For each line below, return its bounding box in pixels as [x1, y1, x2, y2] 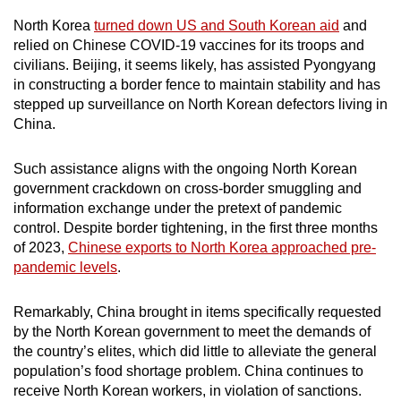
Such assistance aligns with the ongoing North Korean [13, 161, 357, 176]
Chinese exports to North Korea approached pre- [68, 240, 376, 255]
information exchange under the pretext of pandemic [13, 200, 342, 216]
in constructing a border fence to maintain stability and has [13, 77, 380, 92]
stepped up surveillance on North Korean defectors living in [13, 97, 388, 112]
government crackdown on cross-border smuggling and [13, 181, 362, 196]
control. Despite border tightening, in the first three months [13, 220, 378, 235]
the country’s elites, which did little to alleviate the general [13, 344, 377, 359]
